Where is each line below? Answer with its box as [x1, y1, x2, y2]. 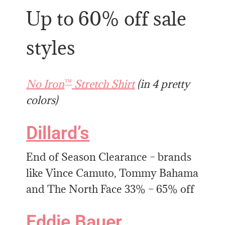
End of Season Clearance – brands [26, 150, 192, 164]
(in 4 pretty [135, 77, 190, 91]
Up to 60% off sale [26, 6, 187, 31]
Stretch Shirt [72, 77, 135, 91]
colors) [26, 93, 58, 107]
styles [26, 35, 76, 60]
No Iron [26, 77, 65, 91]
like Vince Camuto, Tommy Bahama [26, 166, 199, 180]
